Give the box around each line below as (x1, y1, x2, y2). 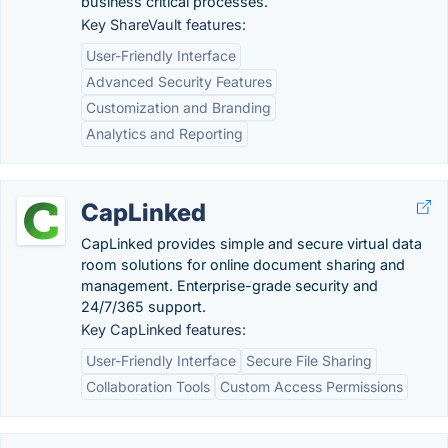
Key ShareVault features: (81, 16, 246, 33)
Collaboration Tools (86, 378, 210, 395)
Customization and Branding (86, 99, 271, 116)
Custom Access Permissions (220, 378, 403, 395)
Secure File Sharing (246, 352, 372, 369)
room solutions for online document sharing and (81, 256, 405, 273)
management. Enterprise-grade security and (81, 277, 378, 294)
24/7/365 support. (81, 298, 206, 315)
